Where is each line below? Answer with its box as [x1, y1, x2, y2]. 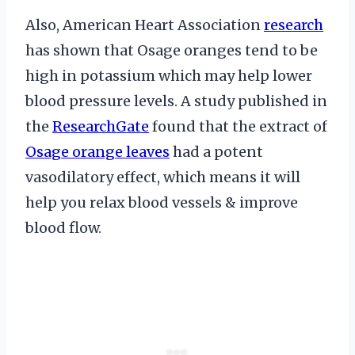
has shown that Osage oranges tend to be [25, 41, 318, 60]
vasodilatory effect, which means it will [25, 168, 300, 187]
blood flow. [25, 219, 101, 238]
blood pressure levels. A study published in [25, 92, 327, 111]
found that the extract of [149, 117, 327, 136]
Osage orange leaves [25, 143, 170, 162]
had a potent [170, 143, 263, 162]
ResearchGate [52, 117, 149, 136]
